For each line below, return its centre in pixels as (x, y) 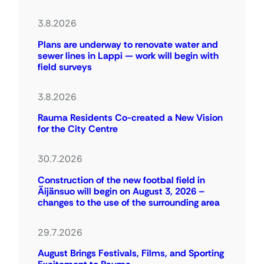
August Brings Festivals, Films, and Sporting (131, 253)
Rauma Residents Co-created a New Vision (130, 118)
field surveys (65, 67)
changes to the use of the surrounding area (129, 202)
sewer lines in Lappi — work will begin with (128, 55)
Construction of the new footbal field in (121, 180)
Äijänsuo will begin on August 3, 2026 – (121, 191)
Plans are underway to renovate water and (128, 44)
